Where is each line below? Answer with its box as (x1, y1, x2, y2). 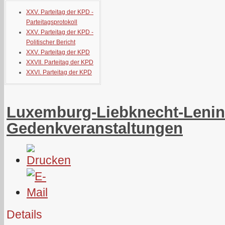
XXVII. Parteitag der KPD (26, 59, 93, 66)
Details (7, 207, 42, 221)
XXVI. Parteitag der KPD (26, 69, 92, 76)
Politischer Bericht (26, 39, 75, 46)
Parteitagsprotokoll (26, 19, 77, 26)
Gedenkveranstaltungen (7, 119, 183, 137)
